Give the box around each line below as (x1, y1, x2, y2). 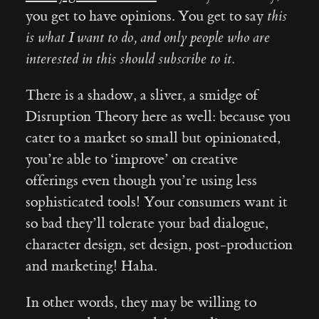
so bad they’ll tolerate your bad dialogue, (25, 214, 268, 232)
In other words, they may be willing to (25, 293, 256, 311)
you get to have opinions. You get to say (25, 6, 267, 25)
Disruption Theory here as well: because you (25, 107, 291, 125)
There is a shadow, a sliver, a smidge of (25, 85, 258, 104)
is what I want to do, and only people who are (25, 28, 270, 46)
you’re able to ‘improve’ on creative (25, 150, 238, 168)
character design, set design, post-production (25, 235, 293, 253)
